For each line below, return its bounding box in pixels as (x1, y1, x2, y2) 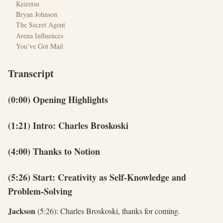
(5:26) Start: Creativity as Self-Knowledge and (8, 171, 186, 184)
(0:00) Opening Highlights (8, 93, 108, 107)
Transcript (8, 66, 54, 81)
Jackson (8, 205, 35, 217)
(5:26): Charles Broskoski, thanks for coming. (35, 206, 180, 217)
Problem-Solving (8, 185, 72, 198)
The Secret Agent (16, 20, 65, 30)
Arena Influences (16, 30, 63, 40)
